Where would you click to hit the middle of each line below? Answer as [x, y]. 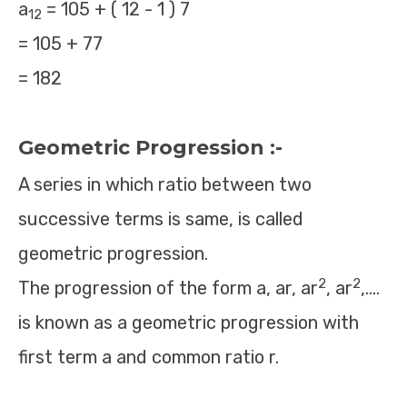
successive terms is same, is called [161, 219]
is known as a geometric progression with [189, 323]
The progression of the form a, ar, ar [168, 288]
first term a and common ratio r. [149, 357]
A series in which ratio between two [165, 184]
